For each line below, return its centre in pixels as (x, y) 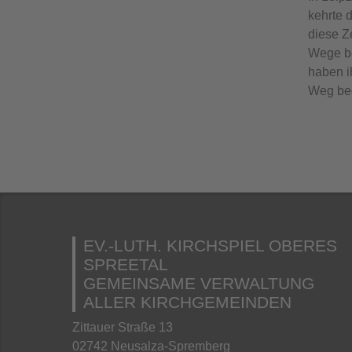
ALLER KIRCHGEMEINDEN (187, 302)
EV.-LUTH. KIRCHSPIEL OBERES (210, 245)
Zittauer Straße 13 (123, 327)
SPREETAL (126, 264)
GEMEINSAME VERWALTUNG (199, 283)
